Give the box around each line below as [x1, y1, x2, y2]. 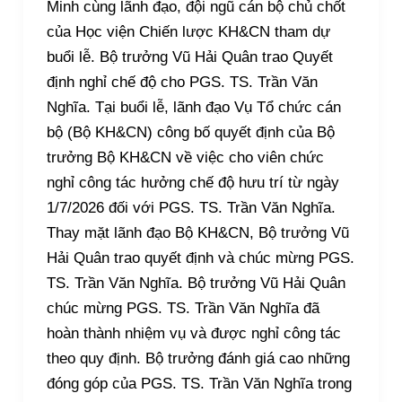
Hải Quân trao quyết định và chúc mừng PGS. [46, 249, 354, 267]
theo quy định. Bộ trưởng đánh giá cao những [46, 349, 350, 367]
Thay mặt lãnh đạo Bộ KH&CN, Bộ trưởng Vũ [46, 223, 349, 241]
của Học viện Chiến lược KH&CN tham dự [46, 22, 330, 40]
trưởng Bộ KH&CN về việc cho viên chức [46, 148, 324, 166]
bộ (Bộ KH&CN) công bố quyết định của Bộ [46, 123, 335, 141]
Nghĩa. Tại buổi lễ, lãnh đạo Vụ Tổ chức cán [46, 98, 341, 116]
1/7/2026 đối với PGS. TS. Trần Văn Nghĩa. [46, 198, 336, 216]
